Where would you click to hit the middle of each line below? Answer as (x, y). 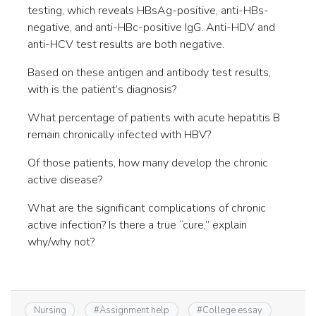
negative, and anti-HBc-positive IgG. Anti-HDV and (151, 28)
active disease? (65, 180)
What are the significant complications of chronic (147, 208)
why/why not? (61, 242)
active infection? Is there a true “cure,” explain (137, 225)
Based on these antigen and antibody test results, (149, 73)
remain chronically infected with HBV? (119, 135)
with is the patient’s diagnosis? (102, 90)
